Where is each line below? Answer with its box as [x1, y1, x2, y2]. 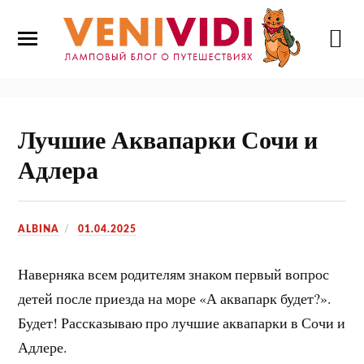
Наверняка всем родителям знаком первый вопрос [18, 264, 330, 284]
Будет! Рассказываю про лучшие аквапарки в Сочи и [18, 313, 346, 333]
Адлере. [18, 337, 67, 357]
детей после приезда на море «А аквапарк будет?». [18, 288, 331, 309]
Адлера [18, 151, 99, 187]
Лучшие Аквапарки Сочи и [18, 121, 318, 157]
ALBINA [18, 223, 60, 234]
